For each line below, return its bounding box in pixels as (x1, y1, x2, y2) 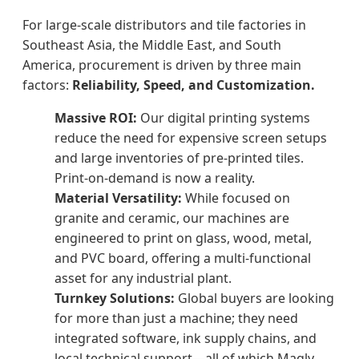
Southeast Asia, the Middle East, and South (22, 36, 281, 54)
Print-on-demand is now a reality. (54, 169, 255, 188)
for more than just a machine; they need (54, 309, 298, 328)
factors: (22, 76, 72, 95)
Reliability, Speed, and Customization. (72, 76, 315, 95)
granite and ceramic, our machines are (54, 209, 289, 228)
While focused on (182, 189, 290, 208)
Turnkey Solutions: (54, 289, 175, 308)
